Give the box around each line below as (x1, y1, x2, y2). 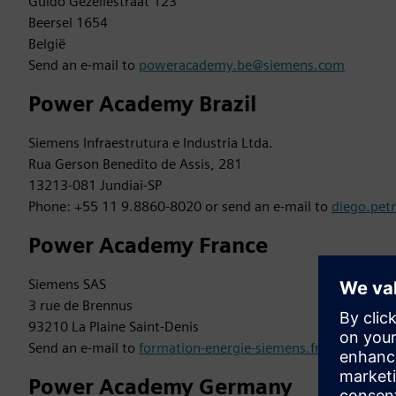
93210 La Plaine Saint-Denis (28, 318, 199, 335)
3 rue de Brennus (28, 297, 133, 314)
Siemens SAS (28, 276, 106, 293)
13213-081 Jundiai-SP (28, 177, 162, 194)
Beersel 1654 (28, 14, 108, 31)
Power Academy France (28, 232, 268, 258)
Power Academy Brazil (28, 91, 256, 117)
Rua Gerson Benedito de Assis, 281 (28, 156, 242, 172)
